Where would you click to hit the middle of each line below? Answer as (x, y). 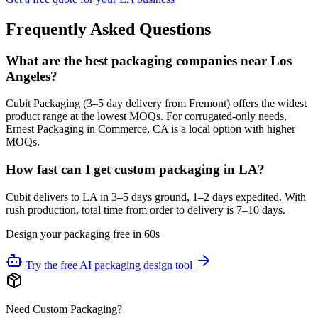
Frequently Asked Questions (108, 29)
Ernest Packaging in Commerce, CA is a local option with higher (150, 129)
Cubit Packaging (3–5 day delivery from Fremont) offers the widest (156, 104)
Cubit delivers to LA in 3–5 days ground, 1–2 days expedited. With (156, 197)
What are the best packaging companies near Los (149, 60)
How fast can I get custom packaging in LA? (135, 169)
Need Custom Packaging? (64, 309)
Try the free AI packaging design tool (109, 265)
